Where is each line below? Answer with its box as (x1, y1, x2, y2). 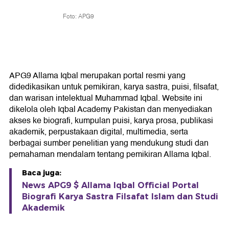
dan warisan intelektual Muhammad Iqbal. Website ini (9, 91, 202, 105)
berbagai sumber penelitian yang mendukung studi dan (9, 136, 209, 150)
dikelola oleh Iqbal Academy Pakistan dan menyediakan (9, 103, 212, 116)
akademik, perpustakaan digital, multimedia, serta (9, 125, 188, 139)
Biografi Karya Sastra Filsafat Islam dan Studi (22, 192, 218, 201)
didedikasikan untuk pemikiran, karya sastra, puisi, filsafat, (9, 80, 219, 94)
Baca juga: (22, 168, 61, 177)
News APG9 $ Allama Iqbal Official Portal (22, 180, 199, 190)
